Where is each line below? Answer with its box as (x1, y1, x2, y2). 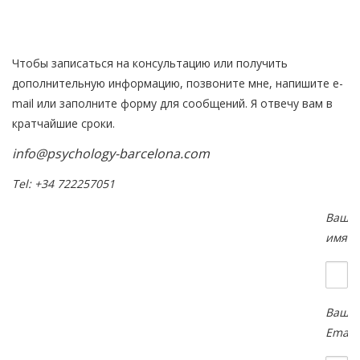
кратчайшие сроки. (12, 116, 115, 131)
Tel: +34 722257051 (12, 176, 115, 191)
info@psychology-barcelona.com (12, 145, 210, 162)
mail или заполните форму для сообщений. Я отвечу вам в (12, 96, 333, 111)
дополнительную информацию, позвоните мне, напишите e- (12, 76, 343, 91)
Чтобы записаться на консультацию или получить (12, 55, 288, 71)
